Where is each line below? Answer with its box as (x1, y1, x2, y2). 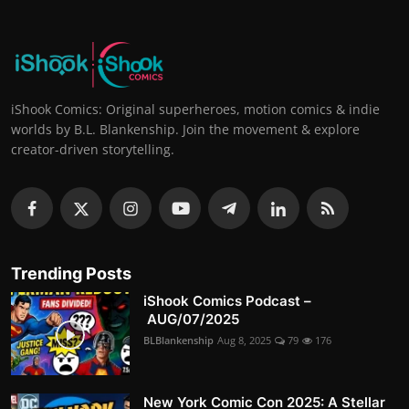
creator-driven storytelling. (11, 140, 174, 158)
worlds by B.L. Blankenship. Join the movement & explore (11, 120, 360, 138)
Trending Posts (11, 263, 131, 283)
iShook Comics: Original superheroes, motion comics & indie (11, 100, 380, 118)
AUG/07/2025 (143, 309, 239, 328)
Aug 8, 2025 (217, 332, 271, 347)
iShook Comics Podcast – (143, 291, 311, 309)
